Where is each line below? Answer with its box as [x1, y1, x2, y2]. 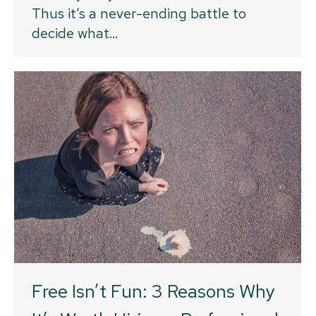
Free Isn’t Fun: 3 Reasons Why [32, 279, 275, 303]
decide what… [32, 24, 119, 43]
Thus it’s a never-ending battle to [32, 4, 246, 23]
